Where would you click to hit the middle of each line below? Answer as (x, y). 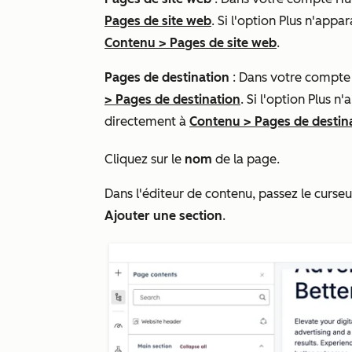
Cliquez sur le (145, 159)
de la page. (249, 159)
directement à (147, 121)
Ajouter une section (163, 216)
